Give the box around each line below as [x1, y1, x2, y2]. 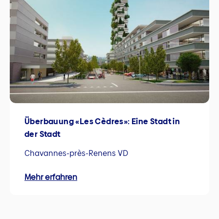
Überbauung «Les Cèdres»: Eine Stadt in [24, 116, 180, 128]
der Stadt [24, 129, 61, 140]
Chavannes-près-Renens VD [24, 148, 128, 159]
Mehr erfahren [24, 171, 77, 183]
